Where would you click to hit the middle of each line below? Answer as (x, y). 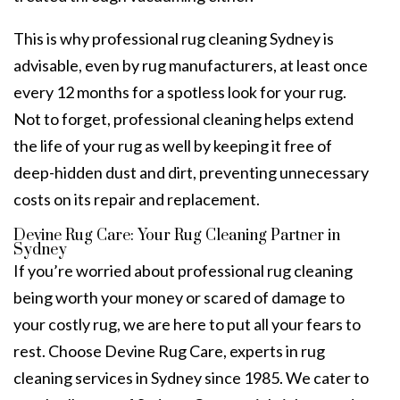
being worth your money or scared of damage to (179, 297)
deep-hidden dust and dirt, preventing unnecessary (191, 172)
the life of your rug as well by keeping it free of (173, 145)
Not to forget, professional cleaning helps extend (183, 118)
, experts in (262, 350)
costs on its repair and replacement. (139, 199)
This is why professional (97, 38)
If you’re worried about (96, 270)
